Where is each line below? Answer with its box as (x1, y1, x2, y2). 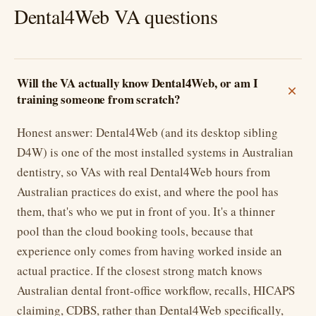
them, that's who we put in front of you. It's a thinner (17, 202, 275, 219)
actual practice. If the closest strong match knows (17, 262, 262, 279)
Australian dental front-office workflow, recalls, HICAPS (17, 281, 295, 298)
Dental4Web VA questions (14, 2, 218, 30)
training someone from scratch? (17, 90, 181, 108)
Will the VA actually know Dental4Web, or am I (17, 73, 258, 92)
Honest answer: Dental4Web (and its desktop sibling (17, 123, 278, 140)
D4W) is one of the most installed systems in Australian (17, 143, 293, 160)
